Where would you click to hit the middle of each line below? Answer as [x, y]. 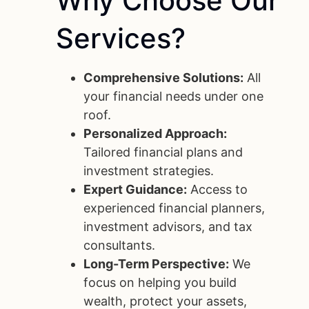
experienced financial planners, [175, 208]
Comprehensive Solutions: [164, 78]
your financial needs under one [174, 97]
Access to [218, 190]
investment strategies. [149, 171]
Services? [121, 39]
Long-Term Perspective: [157, 264]
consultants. [120, 246]
